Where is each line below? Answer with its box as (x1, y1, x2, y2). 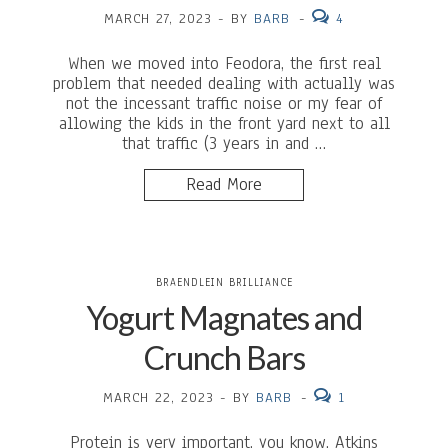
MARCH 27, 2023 (104, 9, 212, 28)
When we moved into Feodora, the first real (67, 52, 381, 75)
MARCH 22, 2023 (103, 388, 214, 407)
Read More (186, 173, 262, 196)
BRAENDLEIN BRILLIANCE (155, 275, 293, 290)
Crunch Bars (143, 338, 305, 377)
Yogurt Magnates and (86, 298, 362, 337)
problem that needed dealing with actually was (53, 72, 395, 95)
